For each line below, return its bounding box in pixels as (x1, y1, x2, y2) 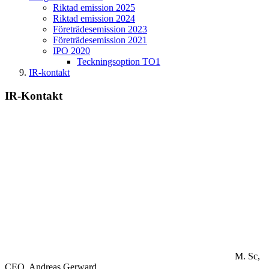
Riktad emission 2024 (53, 13, 135, 23)
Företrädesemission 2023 (53, 23, 147, 34)
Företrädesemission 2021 (53, 34, 147, 45)
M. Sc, (235, 251, 260, 262)
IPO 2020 (53, 45, 90, 56)
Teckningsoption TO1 (77, 56, 160, 67)
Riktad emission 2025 (53, 2, 135, 13)
